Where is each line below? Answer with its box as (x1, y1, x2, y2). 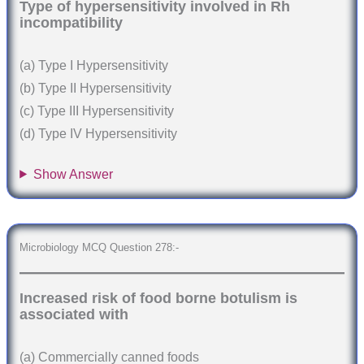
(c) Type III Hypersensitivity (19, 104, 175, 119)
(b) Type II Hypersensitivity (19, 81, 172, 96)
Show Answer (33, 167, 114, 181)
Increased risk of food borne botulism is (19, 290, 298, 307)
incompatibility (19, 15, 123, 32)
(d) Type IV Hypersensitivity (19, 127, 178, 141)
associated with (19, 306, 129, 323)
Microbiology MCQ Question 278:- (19, 240, 180, 253)
